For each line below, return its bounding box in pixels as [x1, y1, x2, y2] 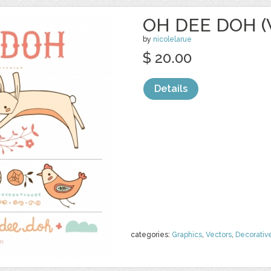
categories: [131, 230, 172, 239]
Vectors [206, 230, 232, 239]
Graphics [172, 230, 202, 239]
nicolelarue [153, 35, 192, 44]
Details [154, 83, 188, 94]
